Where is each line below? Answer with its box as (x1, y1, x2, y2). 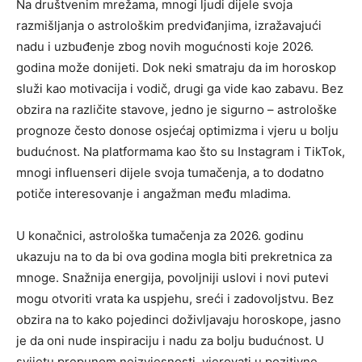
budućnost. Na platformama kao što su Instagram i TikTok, (16, 143, 345, 159)
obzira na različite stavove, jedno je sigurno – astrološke (16, 101, 337, 117)
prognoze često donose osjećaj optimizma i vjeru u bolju (16, 122, 339, 138)
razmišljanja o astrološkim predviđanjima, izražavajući (16, 17, 322, 33)
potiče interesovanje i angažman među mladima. (16, 185, 291, 201)
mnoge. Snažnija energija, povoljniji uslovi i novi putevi (16, 269, 329, 285)
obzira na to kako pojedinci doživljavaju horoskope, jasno (16, 311, 341, 327)
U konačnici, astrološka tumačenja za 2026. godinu (16, 227, 304, 243)
